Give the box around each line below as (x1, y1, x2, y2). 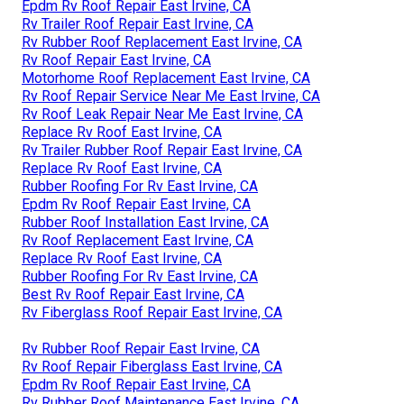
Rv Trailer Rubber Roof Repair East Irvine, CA (22, 141, 302, 159)
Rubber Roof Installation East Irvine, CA (22, 213, 269, 231)
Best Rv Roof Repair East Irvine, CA (22, 285, 244, 303)
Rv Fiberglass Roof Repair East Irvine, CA (22, 303, 282, 321)
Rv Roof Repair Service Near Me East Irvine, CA (22, 87, 320, 105)
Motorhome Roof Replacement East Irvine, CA (22, 69, 310, 87)
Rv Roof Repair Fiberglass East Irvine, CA (22, 357, 282, 375)
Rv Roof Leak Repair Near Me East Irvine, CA (22, 105, 303, 123)
